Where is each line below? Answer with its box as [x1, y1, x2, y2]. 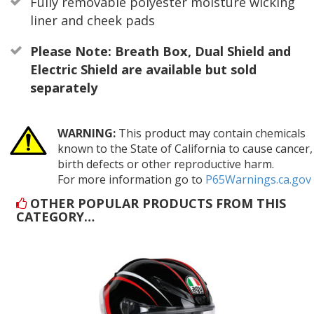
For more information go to [57, 172, 205, 188]
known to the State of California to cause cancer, [57, 141, 313, 157]
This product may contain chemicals [115, 125, 306, 142]
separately [29, 79, 97, 97]
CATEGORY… [16, 207, 95, 225]
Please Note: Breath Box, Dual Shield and [29, 43, 291, 60]
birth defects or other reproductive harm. [57, 156, 274, 172]
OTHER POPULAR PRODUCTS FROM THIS [27, 194, 287, 212]
